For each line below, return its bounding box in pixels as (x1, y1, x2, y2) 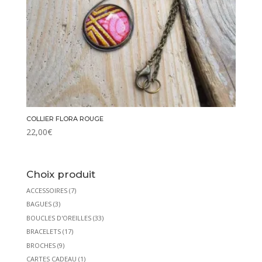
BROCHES (26, 240, 56, 250)
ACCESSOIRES (26, 185, 67, 195)
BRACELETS (26, 227, 61, 236)
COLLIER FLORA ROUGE (26, 114, 104, 123)
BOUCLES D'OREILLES (26, 213, 91, 222)
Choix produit (26, 168, 95, 180)
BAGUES (26, 199, 51, 209)
